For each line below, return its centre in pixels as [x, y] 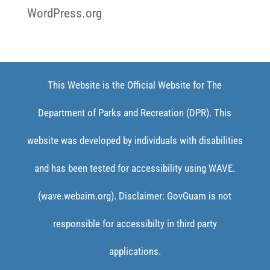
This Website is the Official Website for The [135, 85]
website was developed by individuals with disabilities [135, 140]
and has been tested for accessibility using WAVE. [135, 168]
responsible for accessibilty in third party [135, 223]
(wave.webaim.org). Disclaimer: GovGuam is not [135, 196]
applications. [135, 251]
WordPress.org [64, 13]
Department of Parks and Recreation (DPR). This [135, 112]
